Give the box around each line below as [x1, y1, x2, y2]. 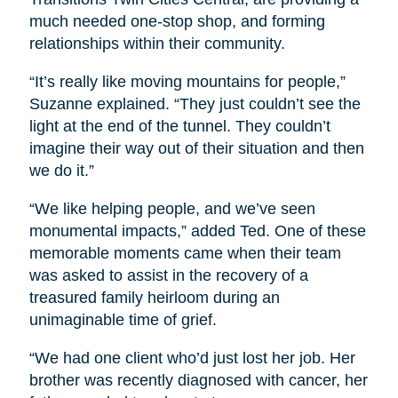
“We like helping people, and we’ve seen [28, 200, 315, 219]
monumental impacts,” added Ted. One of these [28, 222, 366, 241]
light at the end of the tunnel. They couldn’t [28, 117, 330, 136]
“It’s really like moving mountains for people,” [28, 73, 346, 92]
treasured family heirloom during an [28, 289, 280, 307]
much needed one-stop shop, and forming [28, 12, 325, 31]
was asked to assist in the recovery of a [28, 267, 308, 285]
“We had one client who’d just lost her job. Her [28, 349, 355, 368]
